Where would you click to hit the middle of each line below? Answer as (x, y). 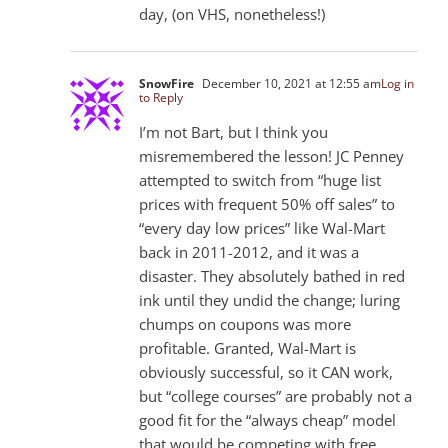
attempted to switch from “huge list (260, 179)
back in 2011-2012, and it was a (249, 251)
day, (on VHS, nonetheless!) (232, 13)
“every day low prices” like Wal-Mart (262, 227)
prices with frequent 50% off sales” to (267, 203)
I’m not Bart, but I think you (233, 131)
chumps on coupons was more (245, 323)
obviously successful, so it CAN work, (266, 371)
